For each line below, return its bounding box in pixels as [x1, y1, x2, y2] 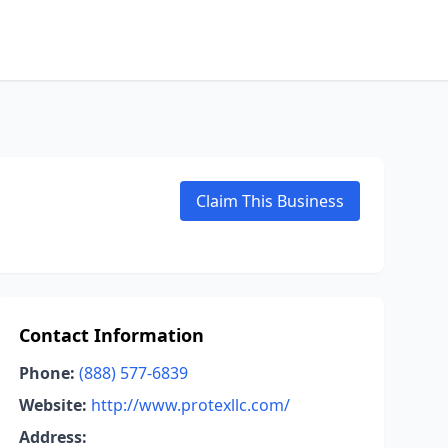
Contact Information [18, 323, 204, 347]
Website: [18, 394, 87, 416]
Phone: [18, 362, 75, 384]
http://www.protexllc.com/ [90, 394, 290, 416]
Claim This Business [196, 190, 344, 212]
